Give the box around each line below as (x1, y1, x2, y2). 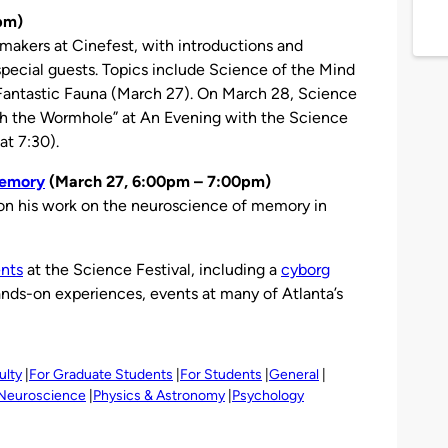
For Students (180, 365, 262, 383)
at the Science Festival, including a (23, 259, 281, 279)
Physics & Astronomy (93, 386, 225, 404)
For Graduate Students (29, 365, 173, 383)
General (269, 365, 319, 383)
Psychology (232, 386, 304, 404)
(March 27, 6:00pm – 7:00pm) (45, 171, 271, 191)
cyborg (281, 259, 330, 279)
